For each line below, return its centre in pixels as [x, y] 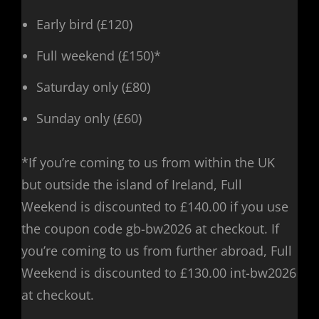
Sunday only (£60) [89, 119]
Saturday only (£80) [93, 87]
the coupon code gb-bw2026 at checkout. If [150, 228]
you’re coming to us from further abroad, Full [157, 250]
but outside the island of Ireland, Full [132, 184]
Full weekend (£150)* [99, 56]
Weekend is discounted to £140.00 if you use [155, 206]
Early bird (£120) [84, 25]
